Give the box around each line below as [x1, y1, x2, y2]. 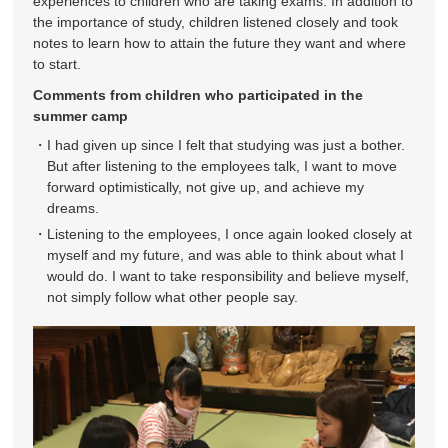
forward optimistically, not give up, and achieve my [47, 179, 365, 196]
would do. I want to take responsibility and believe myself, [47, 268, 410, 285]
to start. [33, 56, 82, 73]
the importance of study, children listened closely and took [33, 14, 399, 31]
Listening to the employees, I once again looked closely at [47, 226, 413, 243]
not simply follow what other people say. [47, 289, 299, 306]
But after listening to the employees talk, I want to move [47, 158, 398, 175]
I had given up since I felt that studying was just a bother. [47, 137, 406, 154]
